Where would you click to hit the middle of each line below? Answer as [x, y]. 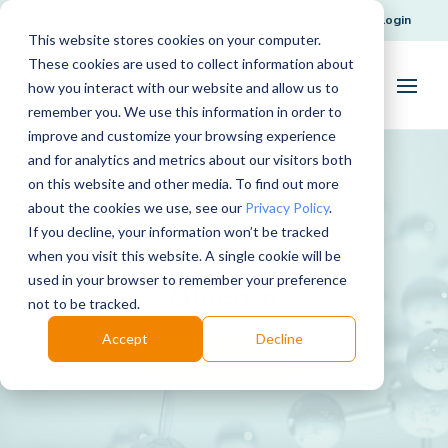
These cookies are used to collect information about [191, 63]
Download [213, 363]
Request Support [290, 19]
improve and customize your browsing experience [182, 135]
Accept [125, 339]
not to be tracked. [84, 303]
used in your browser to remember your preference [187, 279]
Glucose [224, 296]
